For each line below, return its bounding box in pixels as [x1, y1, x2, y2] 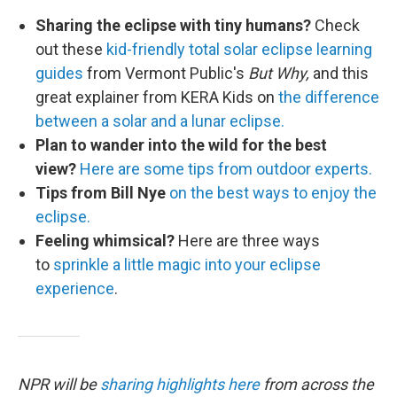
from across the [263, 375, 374, 393]
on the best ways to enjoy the [169, 183, 377, 202]
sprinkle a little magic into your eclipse [53, 255, 321, 274]
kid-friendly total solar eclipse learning [106, 40, 372, 58]
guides [35, 64, 83, 82]
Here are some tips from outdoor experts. [80, 160, 372, 178]
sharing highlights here [100, 375, 263, 393]
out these [35, 40, 106, 58]
